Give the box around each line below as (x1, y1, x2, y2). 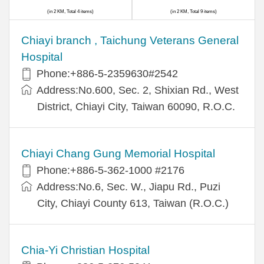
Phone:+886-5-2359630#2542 (37, 67, 178, 80)
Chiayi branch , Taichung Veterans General (21, 34, 239, 47)
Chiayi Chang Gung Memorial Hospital (21, 147, 215, 160)
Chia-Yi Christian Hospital (21, 243, 150, 256)
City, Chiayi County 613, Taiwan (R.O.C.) (37, 197, 229, 209)
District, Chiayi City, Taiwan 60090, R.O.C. (37, 100, 235, 113)
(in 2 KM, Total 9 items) (170, 8, 217, 14)
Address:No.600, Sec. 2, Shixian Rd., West (37, 84, 239, 96)
